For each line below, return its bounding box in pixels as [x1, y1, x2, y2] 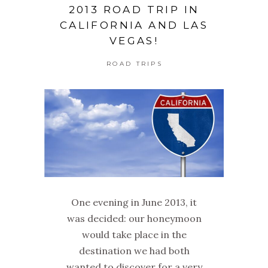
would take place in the [81, 228, 187, 240]
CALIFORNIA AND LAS [59, 19, 209, 32]
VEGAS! [109, 35, 159, 47]
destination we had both [78, 244, 190, 257]
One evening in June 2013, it [71, 196, 197, 208]
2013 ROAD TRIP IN [68, 4, 200, 16]
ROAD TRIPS [106, 60, 163, 68]
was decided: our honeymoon [66, 212, 202, 224]
